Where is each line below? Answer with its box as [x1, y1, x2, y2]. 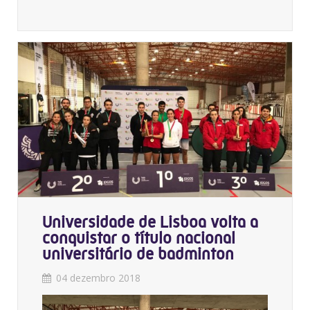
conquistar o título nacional [42, 228, 235, 248]
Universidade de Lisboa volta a [42, 212, 258, 232]
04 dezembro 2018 [56, 271, 140, 284]
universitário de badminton [42, 244, 234, 264]
